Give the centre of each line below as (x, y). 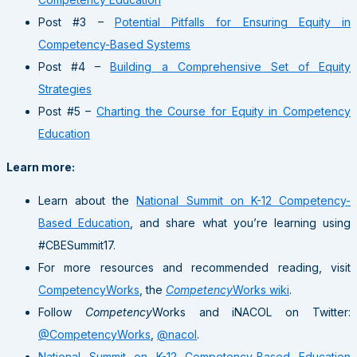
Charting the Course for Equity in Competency (224, 111)
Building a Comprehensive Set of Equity (230, 66)
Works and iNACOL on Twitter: (251, 312)
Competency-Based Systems (114, 44)
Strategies (65, 88)
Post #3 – (76, 22)
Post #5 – (67, 111)
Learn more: (41, 167)
